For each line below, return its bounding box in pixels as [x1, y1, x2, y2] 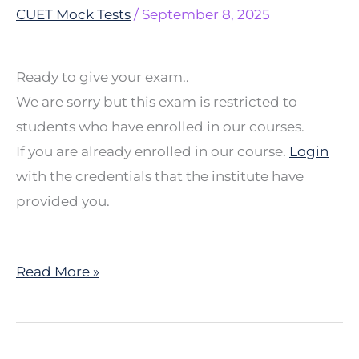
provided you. [16, 193, 110, 210]
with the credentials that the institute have [16, 168, 304, 185]
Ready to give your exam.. [16, 69, 189, 86]
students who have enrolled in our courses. [16, 119, 305, 135]
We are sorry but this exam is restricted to [16, 94, 297, 111]
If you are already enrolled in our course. [16, 143, 289, 160]
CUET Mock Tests [16, 6, 131, 22]
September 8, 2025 [142, 6, 270, 22]
